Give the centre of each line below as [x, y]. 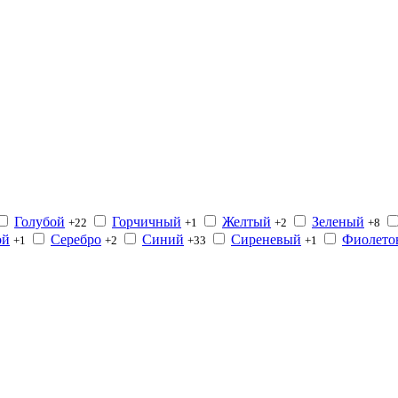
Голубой [40, 222]
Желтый [247, 222]
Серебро [76, 240]
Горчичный [147, 222]
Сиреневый [266, 240]
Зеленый [338, 222]
